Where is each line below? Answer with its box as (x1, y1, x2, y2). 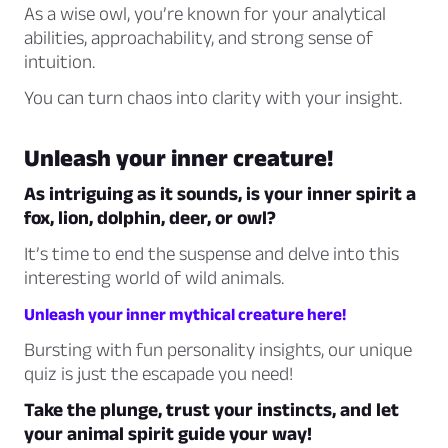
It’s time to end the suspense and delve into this (24, 243, 399, 265)
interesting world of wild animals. (24, 267, 284, 289)
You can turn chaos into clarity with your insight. (24, 87, 402, 109)
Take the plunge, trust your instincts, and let (24, 399, 399, 421)
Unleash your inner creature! (24, 144, 333, 172)
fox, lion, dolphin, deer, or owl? (24, 207, 276, 229)
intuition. (24, 51, 95, 73)
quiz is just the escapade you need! (24, 363, 293, 385)
